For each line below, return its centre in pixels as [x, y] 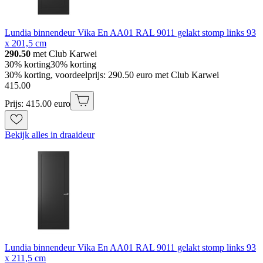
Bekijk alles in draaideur [50, 134]
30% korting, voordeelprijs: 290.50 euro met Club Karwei [112, 75]
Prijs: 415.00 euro [38, 103]
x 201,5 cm [26, 43]
